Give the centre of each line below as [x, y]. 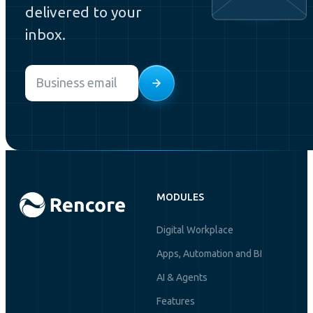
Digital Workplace [195, 230]
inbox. [45, 34]
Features [176, 301]
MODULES [180, 197]
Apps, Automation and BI [209, 253]
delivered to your [83, 12]
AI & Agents [182, 277]
